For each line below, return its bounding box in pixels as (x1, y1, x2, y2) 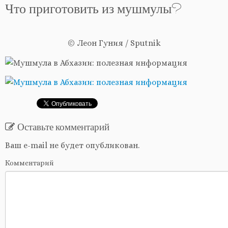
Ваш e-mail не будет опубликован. (5, 140, 139, 151)
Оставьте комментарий (17, 121, 109, 136)
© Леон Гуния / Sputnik (67, 38, 161, 48)
